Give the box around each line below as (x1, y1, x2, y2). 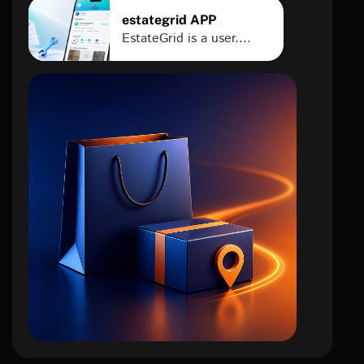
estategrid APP (122, 11, 216, 28)
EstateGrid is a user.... (122, 28, 251, 48)
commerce (48, 212, 277, 250)
